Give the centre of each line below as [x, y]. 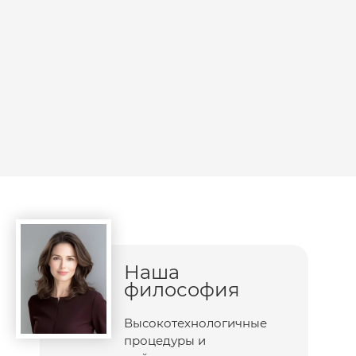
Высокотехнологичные [195, 323]
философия [182, 289]
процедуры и [165, 340]
